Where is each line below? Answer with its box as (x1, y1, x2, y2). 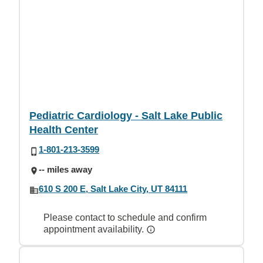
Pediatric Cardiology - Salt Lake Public (29, 110, 222, 122)
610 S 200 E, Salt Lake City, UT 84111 (39, 183, 187, 194)
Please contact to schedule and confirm (43, 213, 207, 222)
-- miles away (39, 164, 92, 174)
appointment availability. (43, 224, 146, 234)
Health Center (29, 124, 98, 136)
